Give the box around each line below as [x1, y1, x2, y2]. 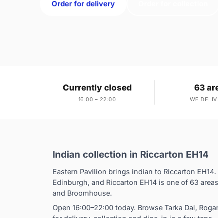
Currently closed [62, 83, 132, 93]
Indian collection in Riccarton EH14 [53, 149, 209, 161]
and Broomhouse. [53, 189, 112, 198]
